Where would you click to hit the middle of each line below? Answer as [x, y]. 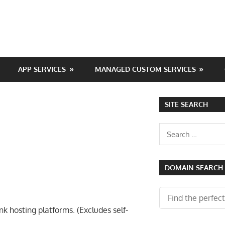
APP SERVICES [42, 69]
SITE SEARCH [186, 104]
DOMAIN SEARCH [194, 168]
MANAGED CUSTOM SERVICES [145, 69]
